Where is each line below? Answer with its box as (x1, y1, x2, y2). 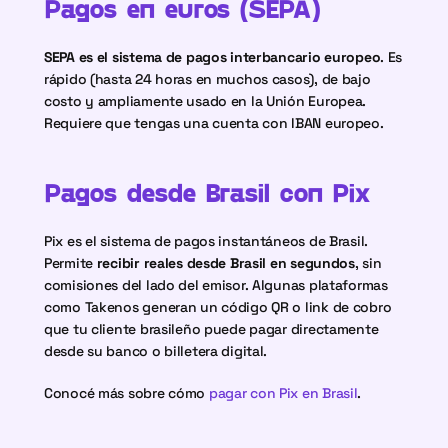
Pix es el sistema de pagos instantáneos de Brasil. (44, 232, 369, 250)
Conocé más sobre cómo (44, 384, 209, 402)
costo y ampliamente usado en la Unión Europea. (44, 92, 367, 110)
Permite (44, 254, 97, 272)
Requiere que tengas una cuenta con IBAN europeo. (44, 114, 384, 132)
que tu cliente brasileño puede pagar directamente (44, 320, 379, 338)
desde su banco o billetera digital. (44, 342, 271, 360)
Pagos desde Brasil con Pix (44, 176, 370, 207)
